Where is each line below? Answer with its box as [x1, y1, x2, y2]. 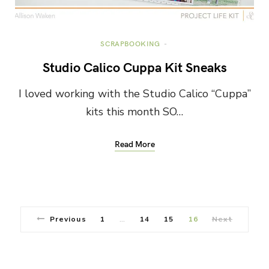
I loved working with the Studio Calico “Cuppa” [18, 86, 251, 101]
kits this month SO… [86, 104, 183, 119]
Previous [50, 214, 86, 224]
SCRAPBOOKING [100, 38, 160, 48]
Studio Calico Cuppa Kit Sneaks [42, 57, 227, 76]
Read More [114, 138, 155, 150]
